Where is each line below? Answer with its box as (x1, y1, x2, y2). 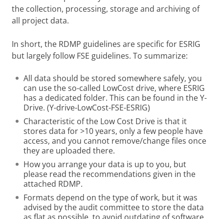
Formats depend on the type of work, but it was (23, 192, 197, 203)
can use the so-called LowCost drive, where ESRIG (23, 83, 205, 93)
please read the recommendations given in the (23, 169, 196, 179)
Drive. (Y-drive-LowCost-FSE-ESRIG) (23, 102, 150, 113)
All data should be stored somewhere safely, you (23, 73, 202, 84)
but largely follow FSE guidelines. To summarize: (12, 50, 188, 61)
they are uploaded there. (23, 145, 115, 156)
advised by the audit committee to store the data (23, 202, 204, 213)
